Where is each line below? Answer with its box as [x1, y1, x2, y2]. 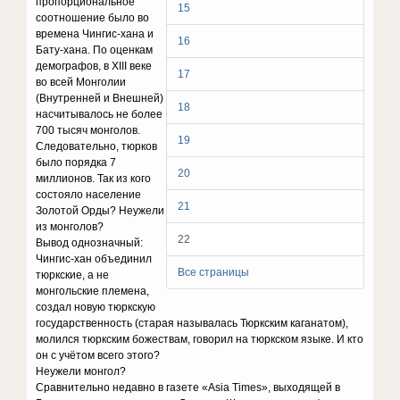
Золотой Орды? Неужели [36, 204, 165, 217]
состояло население [36, 188, 142, 201]
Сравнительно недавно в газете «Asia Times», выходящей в [36, 381, 341, 394]
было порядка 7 [36, 156, 117, 169]
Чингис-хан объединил [36, 253, 153, 265]
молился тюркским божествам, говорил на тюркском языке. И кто [36, 333, 364, 346]
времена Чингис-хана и [36, 28, 154, 40]
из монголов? [36, 221, 104, 233]
